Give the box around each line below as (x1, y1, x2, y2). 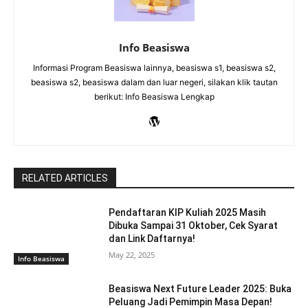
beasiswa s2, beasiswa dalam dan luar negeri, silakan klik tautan (30, 76, 278, 87)
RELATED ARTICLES (22, 172, 108, 184)
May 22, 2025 (109, 249, 155, 260)
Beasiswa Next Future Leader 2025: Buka (109, 283, 292, 295)
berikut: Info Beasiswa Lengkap (93, 91, 214, 102)
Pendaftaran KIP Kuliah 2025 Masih (109, 206, 267, 218)
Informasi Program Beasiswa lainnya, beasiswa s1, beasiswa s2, (32, 62, 276, 73)
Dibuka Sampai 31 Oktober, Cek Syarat (109, 219, 278, 231)
